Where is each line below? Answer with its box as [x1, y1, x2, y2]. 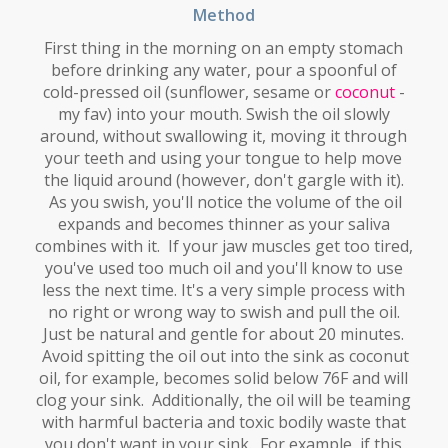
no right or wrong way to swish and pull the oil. [47, 301, 400, 324]
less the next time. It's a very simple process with [42, 279, 406, 302]
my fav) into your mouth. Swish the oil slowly [57, 103, 390, 126]
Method [192, 4, 255, 27]
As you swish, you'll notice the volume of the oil [45, 191, 403, 214]
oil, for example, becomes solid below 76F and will [39, 367, 409, 390]
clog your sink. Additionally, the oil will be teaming [36, 389, 412, 412]
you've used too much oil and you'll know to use [44, 257, 403, 280]
